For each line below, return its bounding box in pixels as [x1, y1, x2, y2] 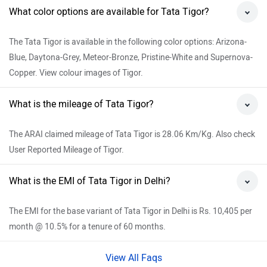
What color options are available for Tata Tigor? [9, 6, 209, 18]
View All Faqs [105, 252, 162, 264]
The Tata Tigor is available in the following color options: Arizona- [9, 37, 247, 48]
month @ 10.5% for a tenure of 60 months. [9, 222, 166, 232]
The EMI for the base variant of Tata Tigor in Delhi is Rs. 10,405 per [9, 206, 252, 217]
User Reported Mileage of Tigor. [9, 145, 124, 156]
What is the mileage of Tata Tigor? [9, 98, 154, 110]
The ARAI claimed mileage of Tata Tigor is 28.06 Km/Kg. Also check [9, 129, 255, 140]
